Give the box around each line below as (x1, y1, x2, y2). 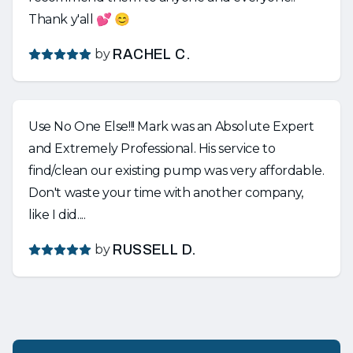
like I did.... (28, 207, 86, 222)
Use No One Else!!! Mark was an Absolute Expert (28, 119, 138, 134)
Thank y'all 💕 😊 (28, 12, 130, 27)
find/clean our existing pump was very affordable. (28, 163, 325, 178)
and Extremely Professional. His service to (28, 141, 199, 156)
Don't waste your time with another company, (28, 185, 303, 200)
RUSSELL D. (113, 242, 197, 258)
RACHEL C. (113, 46, 191, 62)
